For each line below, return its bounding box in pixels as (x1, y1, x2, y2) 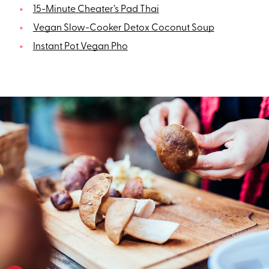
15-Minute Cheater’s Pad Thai (32, 5, 159, 15)
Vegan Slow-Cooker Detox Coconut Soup (32, 23, 214, 34)
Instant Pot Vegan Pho (32, 42, 128, 52)
